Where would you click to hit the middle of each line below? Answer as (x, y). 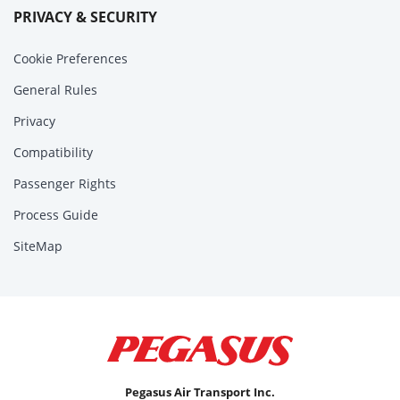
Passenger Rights (65, 183)
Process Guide (56, 214)
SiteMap (38, 246)
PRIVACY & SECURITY (85, 17)
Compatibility (53, 152)
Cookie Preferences (71, 58)
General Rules (55, 89)
